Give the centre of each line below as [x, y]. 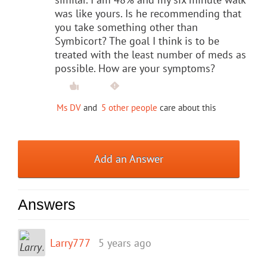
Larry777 [70, 243]
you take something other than [126, 27]
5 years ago [125, 243]
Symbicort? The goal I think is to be [137, 41]
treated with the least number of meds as [150, 54]
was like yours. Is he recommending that [148, 13]
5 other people [129, 107]
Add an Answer [129, 159]
